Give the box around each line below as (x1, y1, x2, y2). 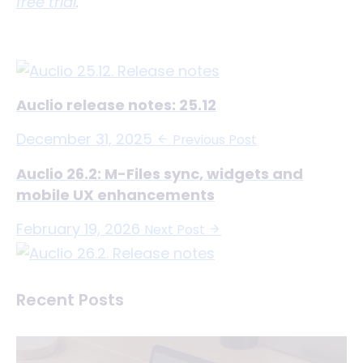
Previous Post (169, 130, 257, 149)
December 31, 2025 (16, 128, 152, 149)
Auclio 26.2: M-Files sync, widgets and (16, 163, 303, 184)
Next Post (144, 220, 208, 239)
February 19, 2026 (16, 218, 140, 239)
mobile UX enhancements (16, 184, 215, 205)
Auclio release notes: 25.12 (16, 95, 216, 115)
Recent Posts (16, 288, 124, 312)
